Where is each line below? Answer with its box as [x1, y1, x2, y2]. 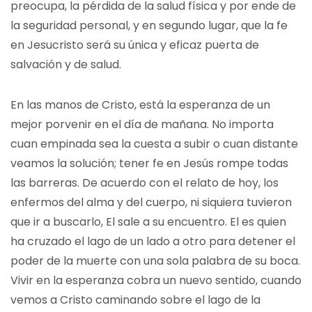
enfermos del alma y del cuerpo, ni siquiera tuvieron [10, 194, 292, 210]
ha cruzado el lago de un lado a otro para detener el [10, 233, 295, 249]
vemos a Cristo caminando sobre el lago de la [10, 292, 260, 308]
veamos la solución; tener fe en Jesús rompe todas [10, 155, 288, 171]
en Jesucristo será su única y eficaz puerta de [10, 37, 259, 53]
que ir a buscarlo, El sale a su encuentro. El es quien [10, 214, 286, 230]
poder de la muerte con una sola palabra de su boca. [10, 253, 300, 269]
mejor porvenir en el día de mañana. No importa [10, 116, 274, 132]
